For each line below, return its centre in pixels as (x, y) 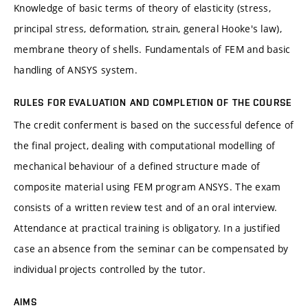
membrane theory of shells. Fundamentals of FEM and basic (152, 49)
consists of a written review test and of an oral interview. (146, 208)
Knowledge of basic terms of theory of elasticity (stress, (142, 8)
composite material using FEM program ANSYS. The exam (147, 187)
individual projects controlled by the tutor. (110, 269)
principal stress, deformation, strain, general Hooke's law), (148, 29)
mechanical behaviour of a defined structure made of (137, 166)
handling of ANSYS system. (76, 70)
